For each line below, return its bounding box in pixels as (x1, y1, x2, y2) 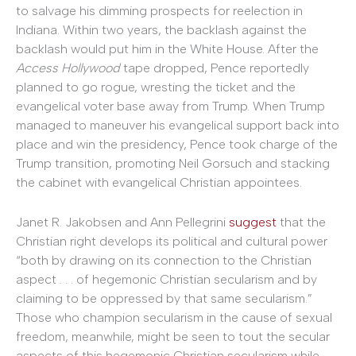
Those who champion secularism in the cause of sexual (16, 309, 332, 325)
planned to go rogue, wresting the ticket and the (16, 79, 296, 95)
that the (277, 214, 326, 230)
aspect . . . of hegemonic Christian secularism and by (16, 271, 317, 287)
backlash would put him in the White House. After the (16, 41, 319, 57)
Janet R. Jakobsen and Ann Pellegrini (16, 214, 229, 230)
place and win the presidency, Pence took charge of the (16, 137, 338, 153)
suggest (229, 214, 277, 230)
